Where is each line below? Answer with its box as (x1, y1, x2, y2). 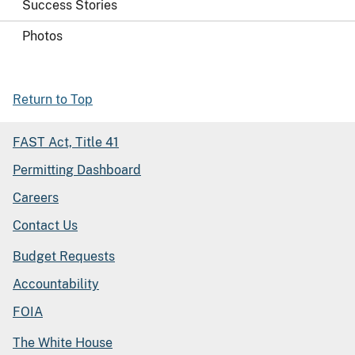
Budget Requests (13, 249, 115, 265)
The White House (13, 335, 113, 351)
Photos (22, 29, 63, 44)
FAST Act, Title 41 (13, 135, 119, 151)
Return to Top (13, 92, 93, 108)
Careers (13, 190, 59, 206)
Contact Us (13, 218, 78, 234)
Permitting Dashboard (13, 162, 141, 178)
